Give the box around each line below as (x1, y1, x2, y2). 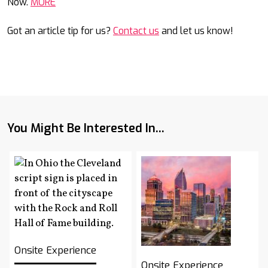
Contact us (113, 25, 159, 38)
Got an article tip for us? (7, 25, 113, 38)
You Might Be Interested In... (7, 120, 165, 137)
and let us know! (159, 25, 233, 38)
